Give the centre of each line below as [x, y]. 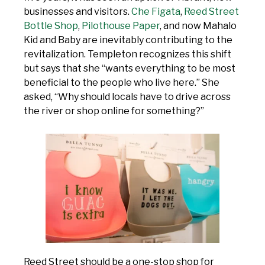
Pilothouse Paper [121, 26]
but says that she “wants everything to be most [130, 69]
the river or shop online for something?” [114, 111]
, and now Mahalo [198, 26]
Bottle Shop [51, 26]
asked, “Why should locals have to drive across [127, 97]
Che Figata [156, 12]
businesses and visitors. [77, 12]
